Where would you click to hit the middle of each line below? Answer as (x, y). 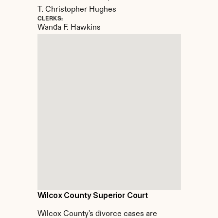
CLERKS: (50, 19)
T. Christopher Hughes (77, 10)
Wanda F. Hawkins (69, 28)
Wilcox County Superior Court (93, 195)
